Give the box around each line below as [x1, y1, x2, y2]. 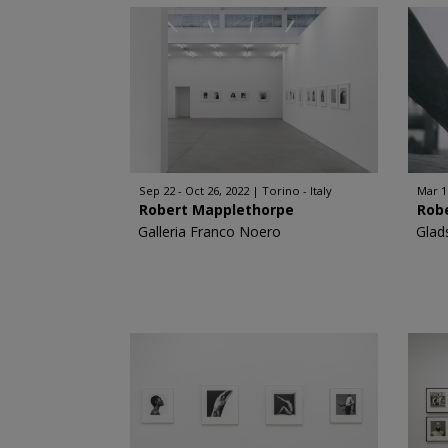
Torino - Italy [261, 183, 332, 198]
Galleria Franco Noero [137, 222, 281, 241]
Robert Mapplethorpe [138, 200, 294, 219]
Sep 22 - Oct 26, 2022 [138, 183, 249, 198]
